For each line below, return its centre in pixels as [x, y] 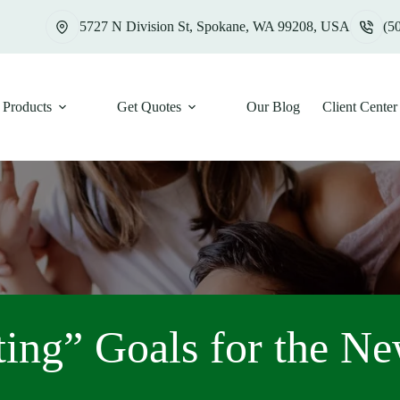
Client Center [359, 107]
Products [27, 107]
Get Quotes [149, 107]
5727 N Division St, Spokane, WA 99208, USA [214, 26]
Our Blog [273, 107]
